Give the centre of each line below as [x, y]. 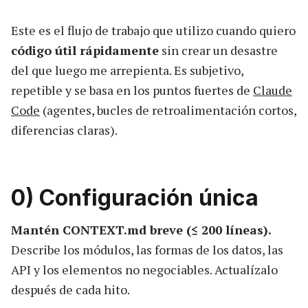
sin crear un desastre [218, 50]
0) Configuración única [135, 197]
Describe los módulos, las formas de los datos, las [147, 249]
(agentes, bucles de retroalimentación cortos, [168, 110]
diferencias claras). [64, 130]
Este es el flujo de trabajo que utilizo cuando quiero [153, 30]
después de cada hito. [70, 289]
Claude [273, 90]
